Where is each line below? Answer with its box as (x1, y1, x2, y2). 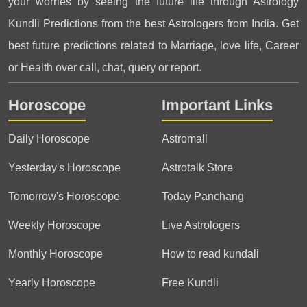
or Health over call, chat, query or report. (8, 62, 201, 73)
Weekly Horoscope (8, 219, 101, 231)
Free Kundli (162, 277, 219, 288)
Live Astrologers (162, 219, 240, 231)
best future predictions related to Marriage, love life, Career (8, 40, 299, 51)
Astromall (162, 133, 208, 145)
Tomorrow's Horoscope (8, 191, 120, 202)
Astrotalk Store (162, 162, 233, 173)
